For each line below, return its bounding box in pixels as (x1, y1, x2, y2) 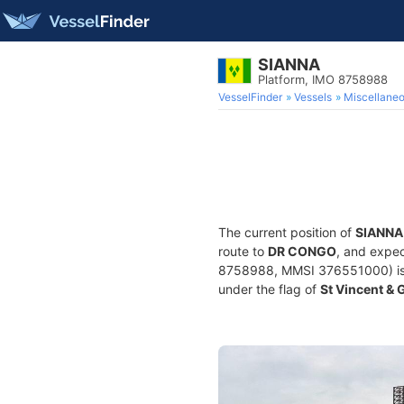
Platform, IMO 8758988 (258, 72, 388, 87)
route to (218, 243, 268, 259)
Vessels (294, 90, 332, 104)
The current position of (218, 225, 355, 240)
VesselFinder (218, 90, 282, 104)
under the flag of (218, 281, 320, 297)
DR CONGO (268, 243, 336, 259)
